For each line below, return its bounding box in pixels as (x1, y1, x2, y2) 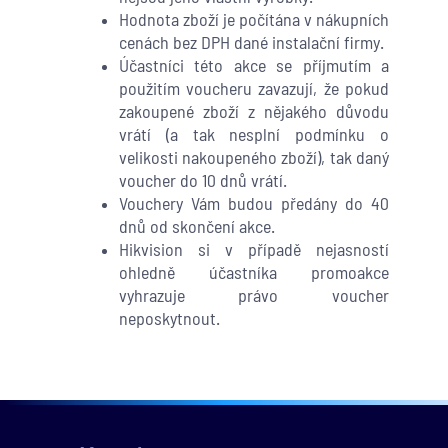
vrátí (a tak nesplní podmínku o (118, 123, 389, 146)
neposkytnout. (118, 307, 220, 330)
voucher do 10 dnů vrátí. (118, 169, 287, 192)
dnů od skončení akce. (118, 215, 275, 238)
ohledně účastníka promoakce (118, 261, 389, 284)
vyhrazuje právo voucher (118, 284, 389, 307)
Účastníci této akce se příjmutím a (118, 54, 389, 77)
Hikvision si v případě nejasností (118, 238, 389, 261)
